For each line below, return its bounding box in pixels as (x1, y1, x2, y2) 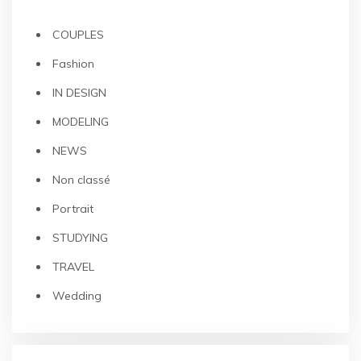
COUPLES (52, 27, 104, 42)
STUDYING (52, 230, 108, 245)
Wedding (52, 288, 102, 303)
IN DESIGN (52, 85, 106, 100)
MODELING (52, 114, 109, 129)
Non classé (52, 172, 110, 187)
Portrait (52, 201, 93, 216)
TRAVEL (52, 259, 94, 274)
